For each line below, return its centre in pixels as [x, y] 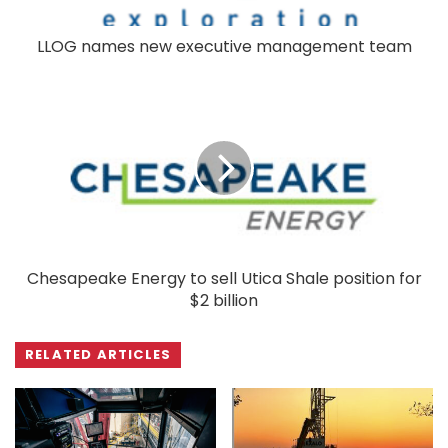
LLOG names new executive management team [224, 46]
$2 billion [224, 300]
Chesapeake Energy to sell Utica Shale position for [224, 278]
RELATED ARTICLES [98, 354]
